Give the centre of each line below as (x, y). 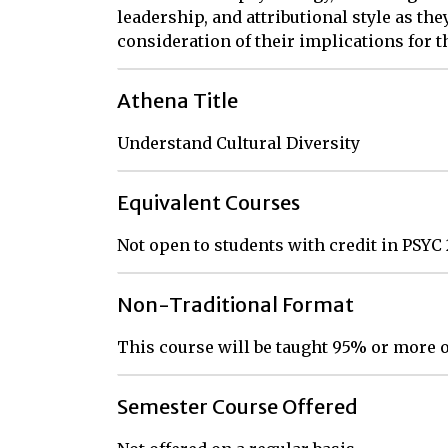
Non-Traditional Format (235, 304)
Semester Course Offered (237, 406)
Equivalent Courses (208, 202)
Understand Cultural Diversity (238, 143)
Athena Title (177, 100)
